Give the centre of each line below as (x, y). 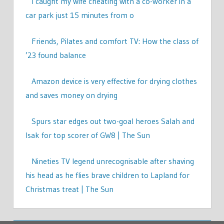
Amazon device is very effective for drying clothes (114, 81)
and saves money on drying (71, 95)
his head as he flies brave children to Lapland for (107, 175)
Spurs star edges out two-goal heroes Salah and (113, 121)
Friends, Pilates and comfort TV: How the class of (115, 41)
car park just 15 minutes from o (79, 15)
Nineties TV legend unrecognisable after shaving (112, 161)
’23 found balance (55, 55)
